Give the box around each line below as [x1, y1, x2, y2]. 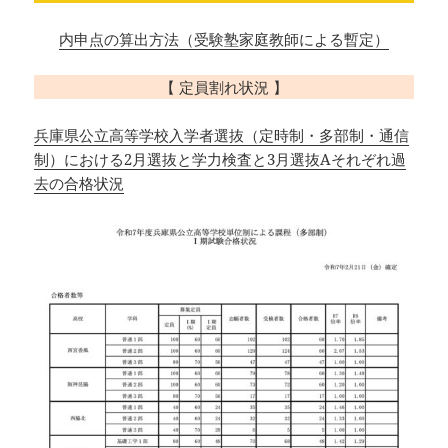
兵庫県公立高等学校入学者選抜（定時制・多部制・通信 [34, 125, 410, 146]
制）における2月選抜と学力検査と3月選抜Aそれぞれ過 [34, 149, 407, 170]
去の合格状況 [34, 173, 125, 194]
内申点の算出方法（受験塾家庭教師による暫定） [59, 29, 389, 50]
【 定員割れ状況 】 [160, 77, 288, 98]
